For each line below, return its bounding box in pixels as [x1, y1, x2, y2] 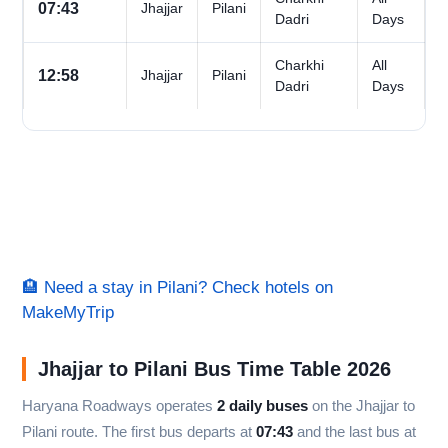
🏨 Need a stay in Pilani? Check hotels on [22, 278, 333, 298]
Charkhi [275, 57, 324, 74]
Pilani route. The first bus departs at [22, 423, 256, 441]
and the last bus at [293, 423, 416, 441]
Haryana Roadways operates [22, 397, 217, 415]
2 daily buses [217, 397, 308, 415]
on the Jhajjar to [308, 397, 415, 415]
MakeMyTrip [22, 303, 114, 323]
